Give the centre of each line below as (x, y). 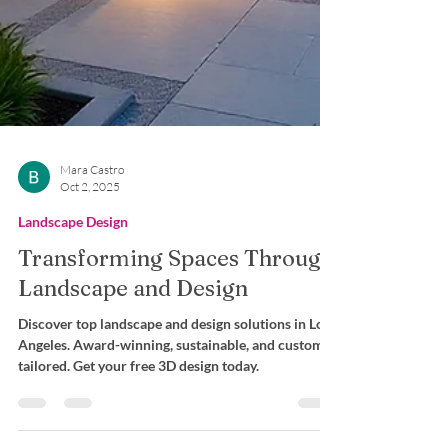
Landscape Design (73, 285)
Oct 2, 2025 (90, 250)
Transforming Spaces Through (176, 322)
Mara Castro (92, 233)
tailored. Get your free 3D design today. (138, 429)
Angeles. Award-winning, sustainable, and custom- (173, 408)
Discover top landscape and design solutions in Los (174, 387)
